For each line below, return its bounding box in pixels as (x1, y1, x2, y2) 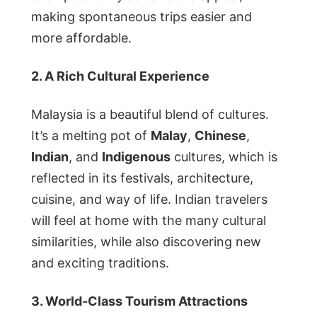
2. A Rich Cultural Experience (31, 68, 209, 83)
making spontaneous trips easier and (31, 8, 252, 24)
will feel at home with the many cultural (31, 212, 266, 228)
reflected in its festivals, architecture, (31, 170, 253, 185)
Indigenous (102, 149, 171, 164)
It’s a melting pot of (31, 127, 151, 143)
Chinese (195, 127, 246, 143)
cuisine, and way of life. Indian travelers (31, 191, 267, 207)
